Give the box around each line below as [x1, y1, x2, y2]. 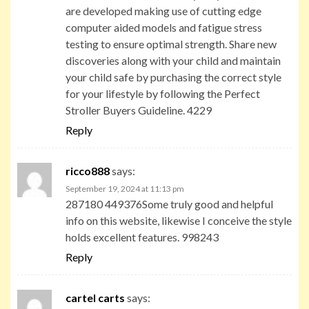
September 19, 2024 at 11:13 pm [66, 183, 184, 194]
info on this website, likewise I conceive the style [66, 213, 292, 227]
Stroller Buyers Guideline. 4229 [66, 103, 212, 117]
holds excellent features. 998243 [66, 230, 219, 243]
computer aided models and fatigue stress [66, 20, 262, 34]
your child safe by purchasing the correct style [66, 70, 281, 83]
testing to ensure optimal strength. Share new [66, 37, 277, 50]
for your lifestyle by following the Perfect [66, 86, 260, 100]
